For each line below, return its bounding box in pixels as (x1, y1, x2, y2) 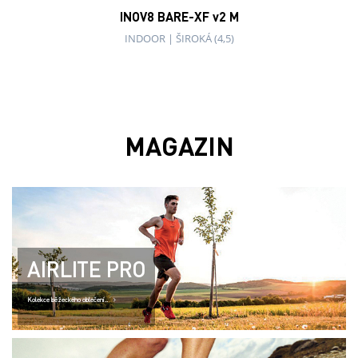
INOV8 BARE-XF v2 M (119, 7, 239, 25)
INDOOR (124, 30, 165, 46)
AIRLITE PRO (27, 256, 145, 283)
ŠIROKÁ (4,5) (175, 30, 234, 46)
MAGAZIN (124, 129, 234, 162)
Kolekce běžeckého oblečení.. (27, 296, 109, 304)
